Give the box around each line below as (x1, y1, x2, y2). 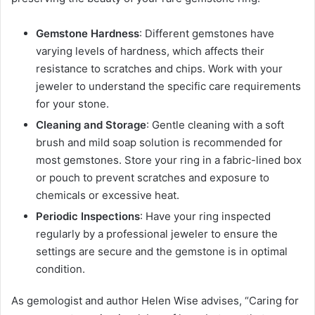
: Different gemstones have (139, 27, 274, 41)
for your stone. (36, 97, 109, 111)
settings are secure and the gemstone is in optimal (36, 245, 288, 259)
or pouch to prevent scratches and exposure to (36, 171, 269, 185)
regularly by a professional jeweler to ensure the (36, 227, 278, 241)
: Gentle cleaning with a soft (146, 118, 284, 132)
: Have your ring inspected (140, 210, 271, 224)
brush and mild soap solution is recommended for (36, 136, 283, 150)
